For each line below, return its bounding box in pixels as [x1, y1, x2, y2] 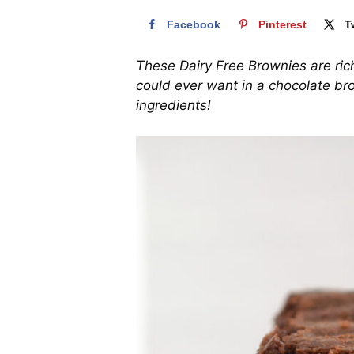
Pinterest [258, 17, 307, 31]
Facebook [167, 17, 220, 31]
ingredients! [136, 97, 211, 114]
